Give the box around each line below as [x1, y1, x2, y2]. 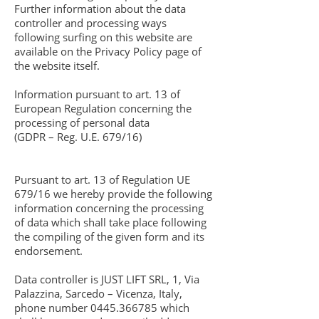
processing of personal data [14, 115, 150, 130]
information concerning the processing [14, 201, 204, 215]
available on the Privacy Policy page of [14, 44, 202, 58]
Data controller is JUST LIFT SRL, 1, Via [14, 272, 199, 286]
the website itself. [14, 58, 100, 73]
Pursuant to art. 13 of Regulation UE [14, 172, 190, 187]
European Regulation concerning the [14, 101, 192, 115]
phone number [14, 300, 90, 315]
